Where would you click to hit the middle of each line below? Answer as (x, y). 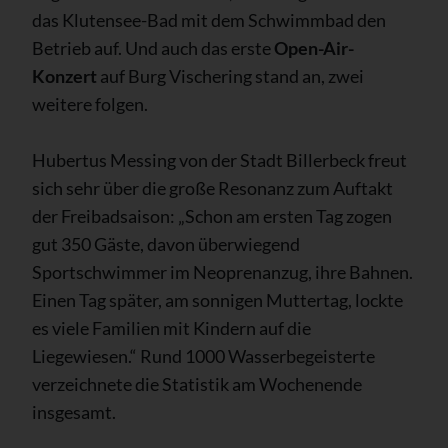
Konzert (64, 76)
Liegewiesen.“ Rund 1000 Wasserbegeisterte (203, 356)
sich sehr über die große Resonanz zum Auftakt (212, 188)
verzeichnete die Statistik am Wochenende (197, 384)
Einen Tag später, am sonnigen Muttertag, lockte (217, 300)
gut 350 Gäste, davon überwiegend (166, 244)
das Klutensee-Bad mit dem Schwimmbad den (209, 20)
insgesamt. (74, 412)
